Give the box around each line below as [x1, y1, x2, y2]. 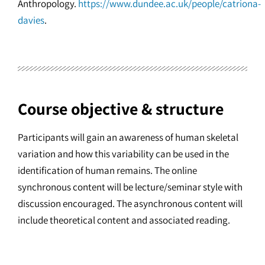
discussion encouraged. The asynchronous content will [18, 197, 243, 211]
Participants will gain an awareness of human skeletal [18, 131, 238, 144]
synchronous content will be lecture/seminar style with [18, 180, 243, 194]
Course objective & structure [18, 98, 224, 120]
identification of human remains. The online [18, 164, 197, 177]
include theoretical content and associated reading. [18, 214, 230, 227]
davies [18, 14, 44, 27]
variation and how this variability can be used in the [18, 147, 229, 161]
